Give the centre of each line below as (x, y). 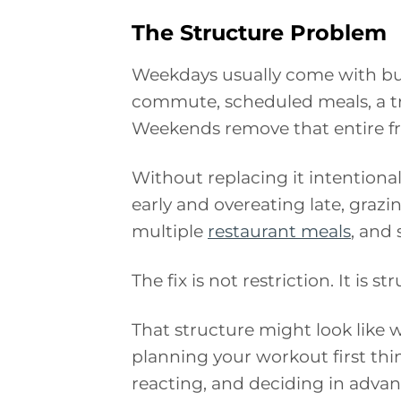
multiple (170, 230)
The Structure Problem (259, 33)
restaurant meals (279, 230)
